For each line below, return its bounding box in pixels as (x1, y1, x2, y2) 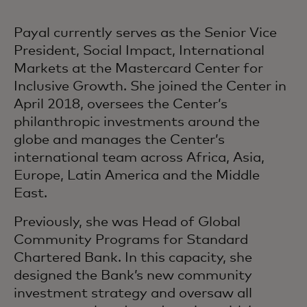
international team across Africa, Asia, (14, 151, 265, 164)
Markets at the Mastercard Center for (14, 62, 263, 75)
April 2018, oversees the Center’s (14, 97, 228, 111)
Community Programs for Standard (14, 233, 248, 247)
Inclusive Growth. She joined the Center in (14, 79, 286, 93)
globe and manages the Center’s (14, 133, 225, 147)
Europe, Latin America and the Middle (14, 169, 260, 182)
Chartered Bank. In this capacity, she (14, 251, 252, 265)
